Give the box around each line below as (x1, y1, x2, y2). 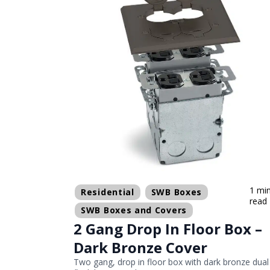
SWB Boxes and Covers (81, 204, 187, 216)
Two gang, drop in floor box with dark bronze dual (74, 256, 269, 268)
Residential (81, 186, 134, 198)
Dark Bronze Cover (74, 237, 207, 258)
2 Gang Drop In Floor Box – (74, 219, 262, 239)
